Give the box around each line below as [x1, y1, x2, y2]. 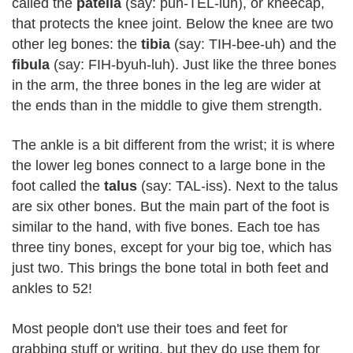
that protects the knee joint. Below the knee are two [12, 15, 333, 32]
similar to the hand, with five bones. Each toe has [12, 219, 320, 235]
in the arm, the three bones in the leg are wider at [12, 76, 321, 93]
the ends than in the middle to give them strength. [12, 97, 322, 113]
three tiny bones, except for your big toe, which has [12, 240, 332, 255]
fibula [12, 56, 50, 72]
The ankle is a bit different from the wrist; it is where [12, 137, 335, 153]
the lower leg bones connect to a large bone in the [12, 158, 325, 173]
